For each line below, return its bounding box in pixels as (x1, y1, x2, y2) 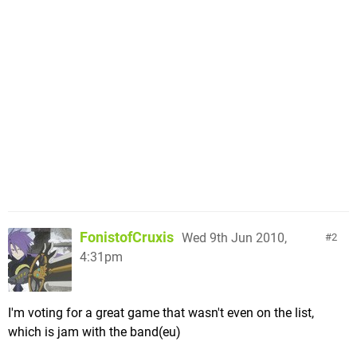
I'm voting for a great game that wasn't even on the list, (8, 304, 314, 320)
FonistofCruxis (80, 228, 174, 245)
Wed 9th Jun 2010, (182, 229, 287, 245)
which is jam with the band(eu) (8, 324, 181, 339)
